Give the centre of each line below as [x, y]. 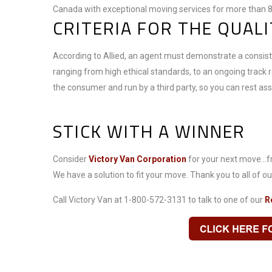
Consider [71, 159]
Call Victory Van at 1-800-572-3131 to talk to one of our [159, 200]
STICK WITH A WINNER [149, 131]
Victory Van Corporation [138, 159]
